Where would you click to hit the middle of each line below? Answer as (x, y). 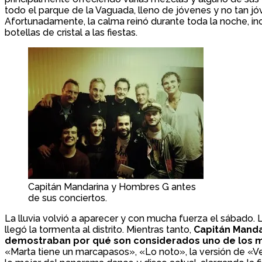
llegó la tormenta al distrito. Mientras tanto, (99, 230)
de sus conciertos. (68, 198)
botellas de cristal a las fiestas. (71, 33)
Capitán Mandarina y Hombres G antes (112, 187)
